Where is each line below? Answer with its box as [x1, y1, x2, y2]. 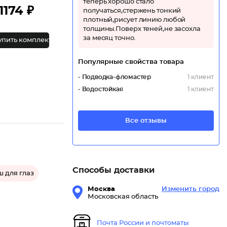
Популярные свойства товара [78, 59, 184, 66]
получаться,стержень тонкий [83, 8, 181, 15]
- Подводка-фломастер [78, 74, 151, 81]
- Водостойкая [78, 86, 123, 93]
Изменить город [162, 186, 219, 193]
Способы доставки [72, 166, 155, 175]
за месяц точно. [83, 35, 136, 42]
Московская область [88, 194, 158, 201]
